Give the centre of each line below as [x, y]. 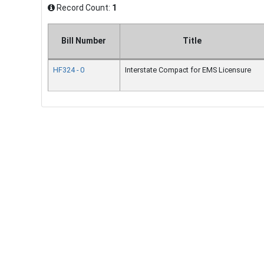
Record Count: [83, 8]
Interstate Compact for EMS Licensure [188, 70]
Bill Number [84, 41]
